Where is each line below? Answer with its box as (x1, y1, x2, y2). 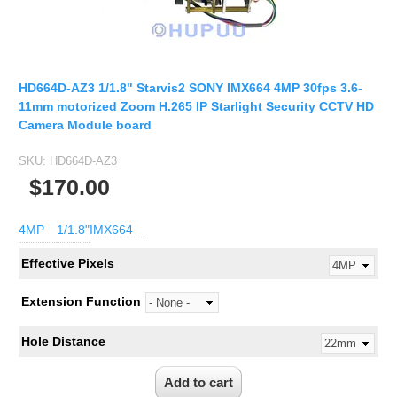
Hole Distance (20, 334, 105, 349)
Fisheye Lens (44, 19, 120, 33)
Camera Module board (19, 117, 152, 132)
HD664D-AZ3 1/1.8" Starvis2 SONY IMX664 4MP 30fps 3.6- (19, 80, 362, 95)
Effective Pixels (20, 256, 114, 271)
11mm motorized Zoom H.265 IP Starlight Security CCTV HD (19, 98, 374, 113)
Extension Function (20, 294, 141, 309)
